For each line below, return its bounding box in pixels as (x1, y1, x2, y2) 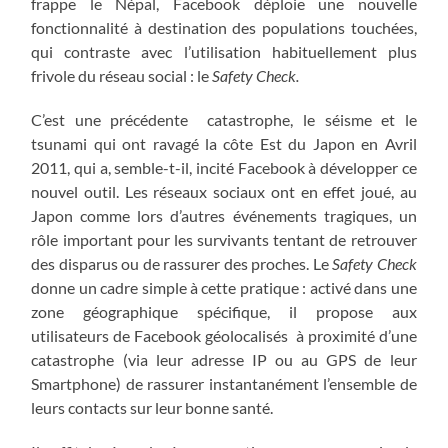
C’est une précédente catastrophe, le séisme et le (31, 109, 417, 129)
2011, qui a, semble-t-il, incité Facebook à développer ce (31, 157, 417, 177)
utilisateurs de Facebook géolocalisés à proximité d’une (31, 325, 417, 345)
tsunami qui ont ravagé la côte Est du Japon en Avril (31, 133, 417, 153)
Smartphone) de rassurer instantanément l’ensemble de (31, 373, 417, 393)
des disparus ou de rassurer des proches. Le (31, 253, 333, 273)
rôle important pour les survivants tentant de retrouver (31, 229, 417, 249)
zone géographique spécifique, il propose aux (31, 301, 417, 321)
